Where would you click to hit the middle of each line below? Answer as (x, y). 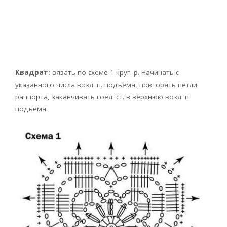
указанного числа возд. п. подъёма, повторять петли (106, 85)
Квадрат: (34, 73)
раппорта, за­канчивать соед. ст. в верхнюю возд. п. (103, 97)
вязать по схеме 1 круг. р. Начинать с (116, 73)
